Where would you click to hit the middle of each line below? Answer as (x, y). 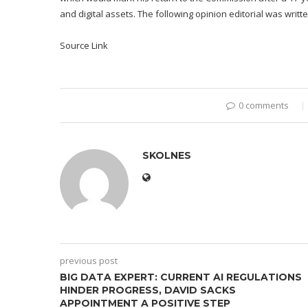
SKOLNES (167, 155)
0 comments (263, 105)
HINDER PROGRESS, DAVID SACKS (148, 290)
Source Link (84, 45)
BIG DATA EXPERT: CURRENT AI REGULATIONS (181, 277)
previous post (89, 260)
